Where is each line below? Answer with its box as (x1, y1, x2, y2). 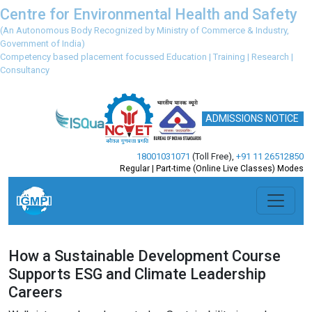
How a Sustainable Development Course (8, 247, 281, 265)
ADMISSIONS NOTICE (205, 112, 299, 124)
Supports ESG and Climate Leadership (8, 265, 266, 283)
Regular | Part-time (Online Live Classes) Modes (120, 163, 304, 173)
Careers (8, 283, 63, 302)
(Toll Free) (190, 150, 232, 162)
